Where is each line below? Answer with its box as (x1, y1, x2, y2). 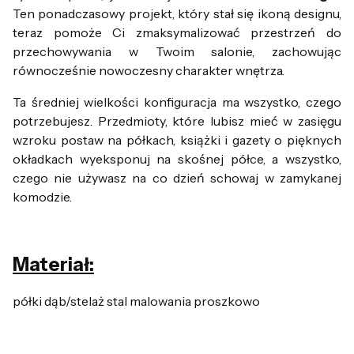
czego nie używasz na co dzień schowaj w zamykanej (13, 169, 341, 186)
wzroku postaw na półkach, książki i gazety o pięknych (13, 131, 341, 148)
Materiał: (13, 252, 94, 276)
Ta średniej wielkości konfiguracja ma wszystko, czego (13, 93, 341, 110)
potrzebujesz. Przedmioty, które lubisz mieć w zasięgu (13, 112, 341, 129)
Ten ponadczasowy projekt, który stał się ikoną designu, (13, 5, 341, 21)
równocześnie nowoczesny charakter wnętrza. (13, 62, 287, 78)
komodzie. (13, 188, 72, 205)
